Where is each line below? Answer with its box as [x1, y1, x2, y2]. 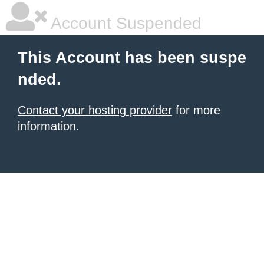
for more [172, 104, 220, 117]
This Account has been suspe [18, 49, 246, 67]
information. [18, 120, 80, 133]
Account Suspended [47, 14, 202, 32]
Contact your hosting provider [18, 104, 172, 117]
